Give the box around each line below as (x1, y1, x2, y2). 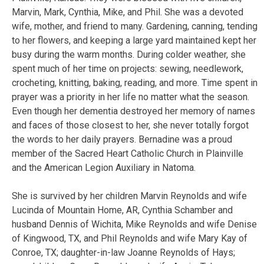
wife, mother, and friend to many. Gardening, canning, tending (12, 20, 258, 32)
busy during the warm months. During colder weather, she (12, 48, 246, 60)
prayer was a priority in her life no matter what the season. (12, 91, 249, 103)
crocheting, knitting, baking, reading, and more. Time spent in (12, 77, 258, 88)
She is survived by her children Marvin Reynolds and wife (12, 190, 247, 202)
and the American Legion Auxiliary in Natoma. (12, 161, 196, 173)
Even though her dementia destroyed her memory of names (12, 105, 255, 117)
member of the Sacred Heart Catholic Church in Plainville (12, 147, 243, 159)
